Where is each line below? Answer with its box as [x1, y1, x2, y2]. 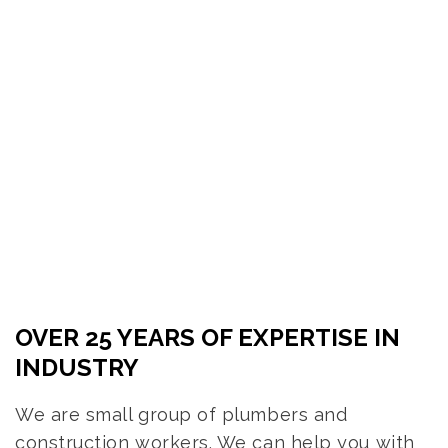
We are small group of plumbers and [15, 404, 348, 426]
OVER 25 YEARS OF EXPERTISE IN [15, 323, 400, 353]
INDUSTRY [15, 353, 139, 383]
